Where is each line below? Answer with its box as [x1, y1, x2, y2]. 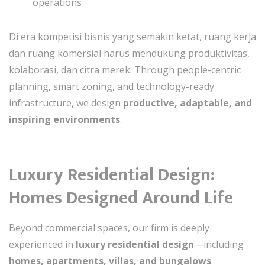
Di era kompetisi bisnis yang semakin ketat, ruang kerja [9, 30, 256, 43]
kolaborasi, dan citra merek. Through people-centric [9, 63, 241, 76]
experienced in [9, 238, 76, 251]
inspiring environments [9, 113, 120, 126]
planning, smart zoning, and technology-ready [9, 80, 214, 93]
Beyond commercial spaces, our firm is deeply [9, 221, 209, 234]
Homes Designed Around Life [9, 183, 233, 213]
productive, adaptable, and [123, 96, 252, 109]
